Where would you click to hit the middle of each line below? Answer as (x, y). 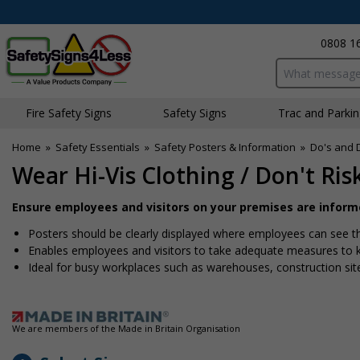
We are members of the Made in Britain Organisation (126, 328)
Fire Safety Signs (69, 113)
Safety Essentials (98, 147)
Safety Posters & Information (225, 147)
